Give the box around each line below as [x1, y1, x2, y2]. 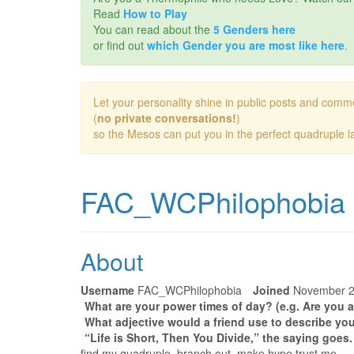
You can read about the [93, 21, 213, 37]
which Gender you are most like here [147, 37, 345, 53]
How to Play [123, 6, 187, 21]
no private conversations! [97, 110, 236, 126]
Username [81, 282, 134, 298]
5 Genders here [213, 21, 296, 37]
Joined [253, 282, 290, 298]
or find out [93, 37, 147, 53]
